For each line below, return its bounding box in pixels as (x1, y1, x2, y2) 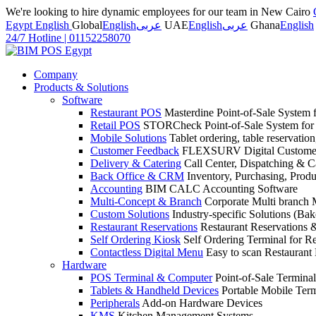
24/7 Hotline (6, 32, 61, 44)
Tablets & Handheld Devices (90, 284, 219, 296)
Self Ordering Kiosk (90, 233, 181, 245)
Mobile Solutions (90, 132, 166, 144)
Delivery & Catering (90, 157, 181, 169)
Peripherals (90, 297, 140, 309)
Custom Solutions (90, 208, 169, 220)
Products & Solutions (34, 81, 128, 93)
